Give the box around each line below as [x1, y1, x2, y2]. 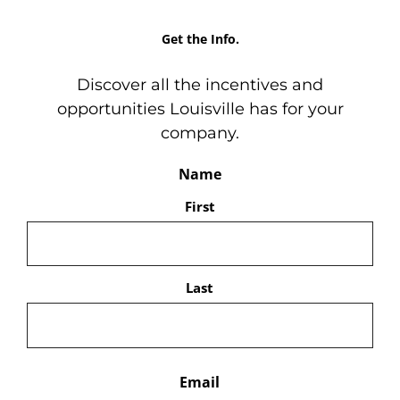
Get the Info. [161, 30, 239, 47]
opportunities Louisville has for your [56, 99, 344, 119]
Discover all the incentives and [77, 75, 323, 95]
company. [161, 123, 239, 143]
